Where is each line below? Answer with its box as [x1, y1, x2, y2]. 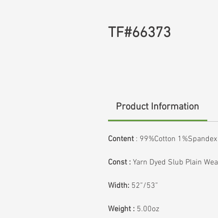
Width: [108, 181, 129, 191]
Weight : [108, 204, 135, 214]
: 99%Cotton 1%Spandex [134, 134, 217, 144]
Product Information [116, 101, 200, 113]
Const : [108, 158, 131, 167]
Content [108, 134, 134, 144]
